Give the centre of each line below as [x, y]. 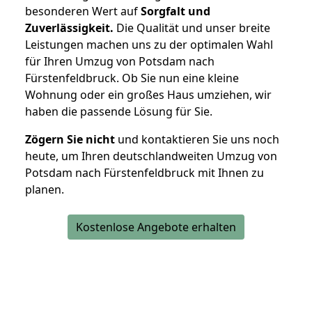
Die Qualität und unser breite [192, 28]
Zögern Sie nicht [70, 140]
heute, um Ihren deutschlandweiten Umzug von [151, 156]
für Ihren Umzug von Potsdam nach [120, 62]
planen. [45, 190]
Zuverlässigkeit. [69, 28]
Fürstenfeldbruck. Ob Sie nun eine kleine [132, 78]
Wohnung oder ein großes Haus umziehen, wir [148, 95]
